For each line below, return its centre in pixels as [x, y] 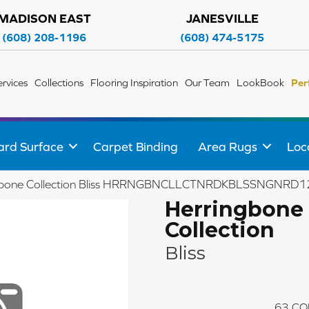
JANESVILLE [222, 18]
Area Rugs [228, 146]
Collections [59, 83]
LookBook [261, 83]
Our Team [208, 83]
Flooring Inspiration [134, 83]
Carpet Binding [136, 146]
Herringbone [234, 210]
